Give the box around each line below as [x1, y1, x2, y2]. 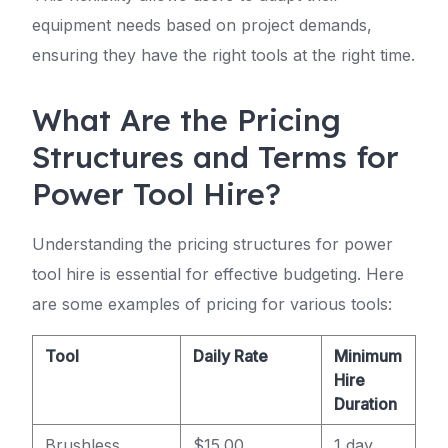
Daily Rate [193, 346, 268, 366]
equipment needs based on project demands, [32, 15, 372, 35]
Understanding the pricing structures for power [32, 234, 393, 254]
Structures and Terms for [32, 138, 399, 176]
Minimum [334, 346, 402, 366]
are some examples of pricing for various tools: [32, 294, 392, 314]
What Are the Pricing [32, 101, 341, 139]
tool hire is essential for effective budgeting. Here [32, 264, 404, 284]
